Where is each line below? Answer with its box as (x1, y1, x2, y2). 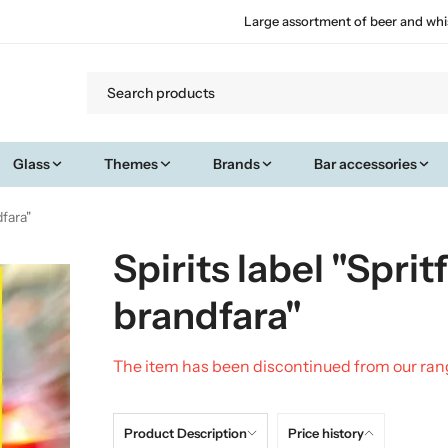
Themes (104, 154, 159, 173)
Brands (212, 154, 260, 173)
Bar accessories (314, 154, 418, 173)
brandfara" (112, 291, 302, 339)
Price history (287, 424, 364, 441)
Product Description (123, 424, 247, 441)
